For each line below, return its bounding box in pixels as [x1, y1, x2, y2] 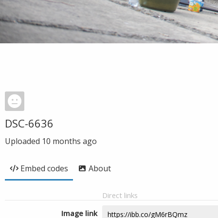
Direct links [102, 190, 138, 200]
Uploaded [5, 136, 42, 146]
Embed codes [20, 163, 68, 174]
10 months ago [42, 136, 97, 146]
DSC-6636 [5, 116, 54, 130]
